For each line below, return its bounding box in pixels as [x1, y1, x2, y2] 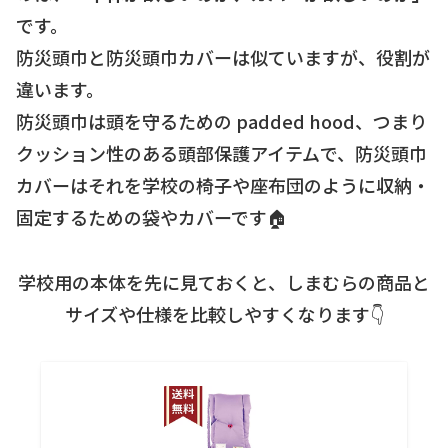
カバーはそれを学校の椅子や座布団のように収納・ [16, 172, 430, 199]
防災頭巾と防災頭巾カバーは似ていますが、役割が [16, 44, 430, 71]
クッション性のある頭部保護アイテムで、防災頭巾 [16, 140, 427, 167]
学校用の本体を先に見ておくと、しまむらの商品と [18, 268, 430, 295]
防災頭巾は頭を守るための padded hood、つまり [16, 108, 427, 135]
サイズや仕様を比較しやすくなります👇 [64, 300, 384, 327]
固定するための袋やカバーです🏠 [16, 204, 288, 231]
